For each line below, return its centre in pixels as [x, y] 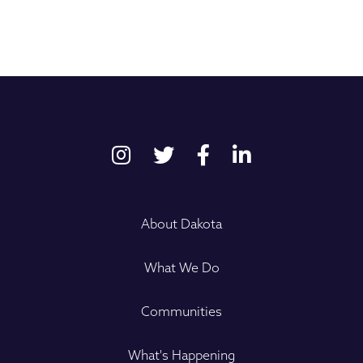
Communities [181, 312]
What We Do [181, 268]
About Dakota [181, 224]
